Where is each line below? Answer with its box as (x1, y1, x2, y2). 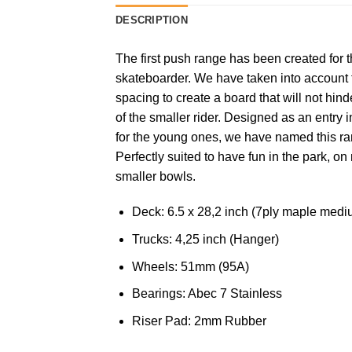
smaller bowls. (115, 169, 196, 183)
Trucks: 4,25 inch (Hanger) (131, 232, 279, 246)
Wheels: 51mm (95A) (131, 259, 249, 273)
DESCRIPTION (115, 13, 188, 26)
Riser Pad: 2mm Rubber (131, 313, 266, 328)
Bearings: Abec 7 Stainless (131, 287, 282, 301)
